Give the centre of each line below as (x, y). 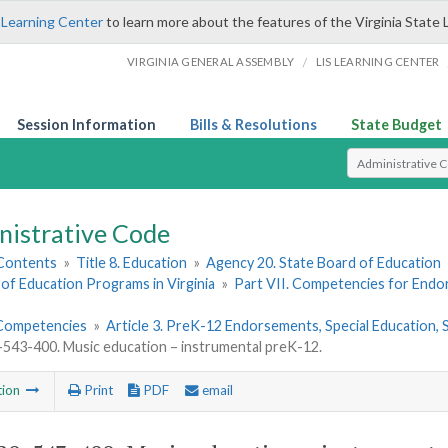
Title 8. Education (132, 263)
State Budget (396, 124)
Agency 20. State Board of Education (324, 263)
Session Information (86, 124)
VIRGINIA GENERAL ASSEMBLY (211, 61)
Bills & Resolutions (253, 124)
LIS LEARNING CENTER (377, 61)
